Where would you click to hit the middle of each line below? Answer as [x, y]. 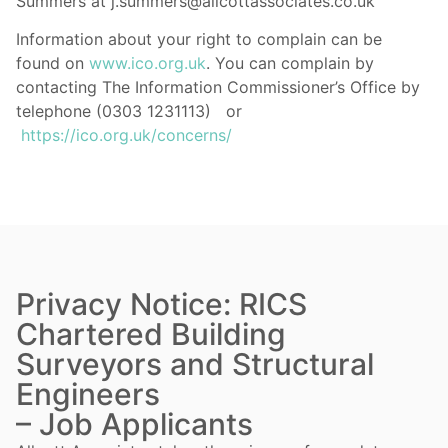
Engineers [88, 394]
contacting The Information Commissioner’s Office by [218, 87]
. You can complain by [290, 63]
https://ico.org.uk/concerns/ [126, 135]
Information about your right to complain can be [199, 39]
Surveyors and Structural [195, 364]
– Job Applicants [134, 424]
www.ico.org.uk [147, 63]
